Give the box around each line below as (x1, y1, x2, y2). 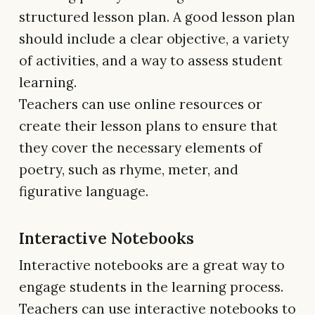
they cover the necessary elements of (19, 139, 262, 156)
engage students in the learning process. (19, 278, 283, 295)
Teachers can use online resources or (19, 95, 262, 112)
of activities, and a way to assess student (19, 51, 283, 69)
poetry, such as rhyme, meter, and (19, 160, 238, 178)
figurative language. (19, 182, 148, 200)
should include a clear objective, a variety (19, 30, 289, 47)
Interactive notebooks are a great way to (19, 256, 285, 274)
